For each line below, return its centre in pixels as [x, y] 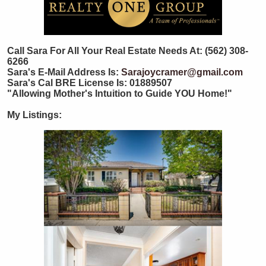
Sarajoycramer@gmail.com [182, 72]
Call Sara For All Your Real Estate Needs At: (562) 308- [128, 51]
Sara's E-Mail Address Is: [63, 72]
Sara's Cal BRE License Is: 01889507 [90, 83]
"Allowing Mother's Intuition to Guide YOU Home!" [120, 94]
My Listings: [34, 115]
